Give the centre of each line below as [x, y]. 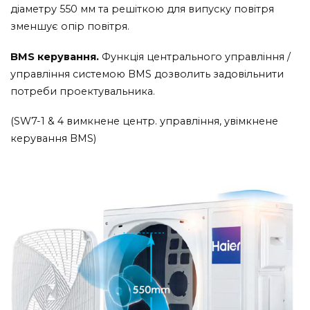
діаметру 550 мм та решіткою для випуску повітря [142, 9]
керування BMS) [53, 139]
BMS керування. [56, 56]
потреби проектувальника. [83, 91]
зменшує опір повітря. [70, 26]
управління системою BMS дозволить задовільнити [147, 74]
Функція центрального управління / [196, 56]
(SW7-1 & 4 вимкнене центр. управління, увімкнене [144, 121]
